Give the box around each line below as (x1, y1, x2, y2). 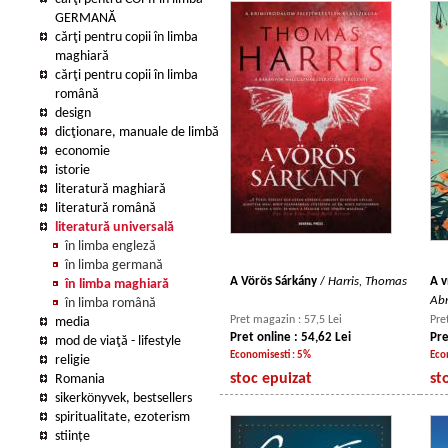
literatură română (55, 201, 156, 216)
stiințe (55, 429, 90, 444)
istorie (55, 163, 90, 178)
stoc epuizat (230, 371, 312, 387)
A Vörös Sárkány (230, 275, 320, 288)
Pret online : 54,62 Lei (230, 331, 351, 344)
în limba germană (65, 258, 163, 273)
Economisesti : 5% (230, 350, 311, 361)
